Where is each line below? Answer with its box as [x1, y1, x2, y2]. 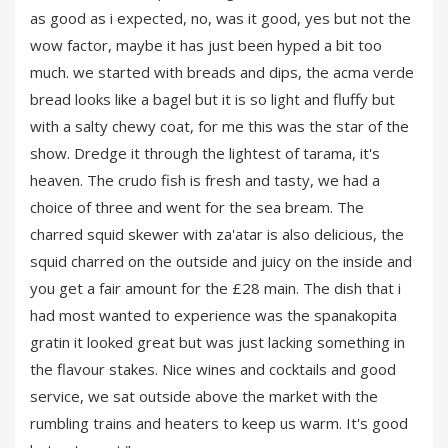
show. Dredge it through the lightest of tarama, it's [30, 143, 380, 164]
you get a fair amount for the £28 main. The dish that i [30, 278, 401, 299]
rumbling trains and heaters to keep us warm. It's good [30, 413, 408, 434]
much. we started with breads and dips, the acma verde [30, 62, 414, 83]
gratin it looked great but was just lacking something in [30, 332, 405, 353]
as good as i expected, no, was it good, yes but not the [30, 8, 411, 29]
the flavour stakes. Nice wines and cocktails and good [30, 359, 396, 380]
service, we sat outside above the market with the [30, 386, 378, 407]
